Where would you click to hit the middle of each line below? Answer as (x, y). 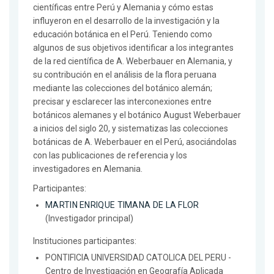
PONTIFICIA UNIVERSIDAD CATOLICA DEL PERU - (138, 258)
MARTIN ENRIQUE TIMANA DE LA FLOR (122, 205)
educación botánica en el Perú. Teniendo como (123, 35)
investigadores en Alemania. (88, 169)
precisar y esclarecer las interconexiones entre (122, 102)
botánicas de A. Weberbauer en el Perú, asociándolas (135, 142)
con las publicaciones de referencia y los (110, 156)
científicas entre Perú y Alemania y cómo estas (123, 8)
